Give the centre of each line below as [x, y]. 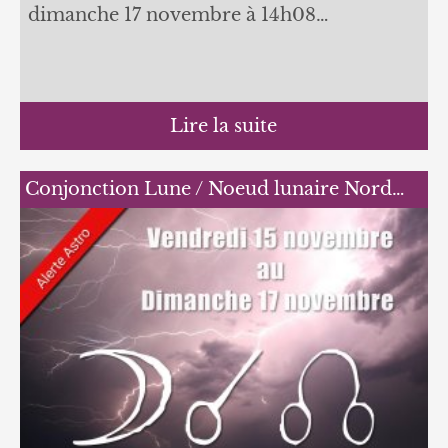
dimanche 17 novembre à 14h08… [178, 14]
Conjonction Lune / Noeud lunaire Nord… [214, 188]
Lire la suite [224, 125]
